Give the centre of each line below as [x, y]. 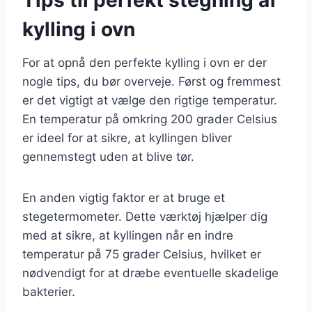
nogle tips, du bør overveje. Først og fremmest [151, 81]
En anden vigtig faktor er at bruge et [124, 197]
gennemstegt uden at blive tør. [108, 156]
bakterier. [49, 291]
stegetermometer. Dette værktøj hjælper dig [145, 216]
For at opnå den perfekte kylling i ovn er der [145, 62]
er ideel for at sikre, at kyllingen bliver [127, 138]
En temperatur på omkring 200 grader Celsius [150, 119]
